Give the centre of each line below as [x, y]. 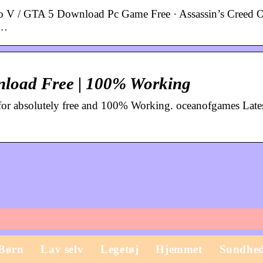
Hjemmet [179, 249]
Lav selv [62, 249]
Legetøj [120, 249]
